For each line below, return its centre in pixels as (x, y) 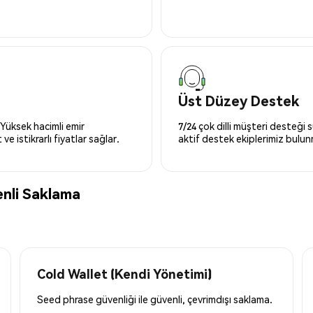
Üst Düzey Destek (239, 100)
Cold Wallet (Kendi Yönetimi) (124, 273)
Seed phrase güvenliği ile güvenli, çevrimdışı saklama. (155, 299)
